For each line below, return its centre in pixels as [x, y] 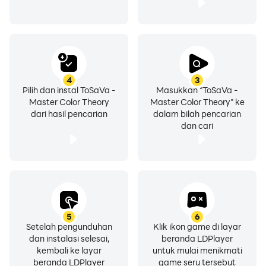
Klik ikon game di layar [197, 227]
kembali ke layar [69, 250]
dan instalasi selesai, [69, 238]
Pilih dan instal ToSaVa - [69, 90]
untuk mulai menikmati [197, 250]
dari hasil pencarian [69, 114]
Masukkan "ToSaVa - [197, 90]
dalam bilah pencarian [197, 114]
